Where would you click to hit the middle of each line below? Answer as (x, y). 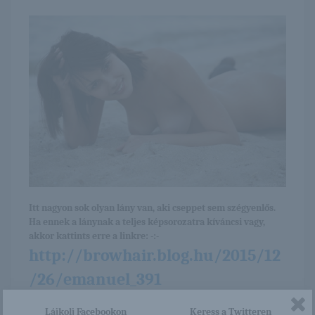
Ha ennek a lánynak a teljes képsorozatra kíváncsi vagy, (147, 221)
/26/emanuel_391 (95, 279)
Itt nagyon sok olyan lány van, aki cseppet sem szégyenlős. (152, 207)
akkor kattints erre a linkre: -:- (94, 236)
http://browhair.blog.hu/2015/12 (155, 255)
